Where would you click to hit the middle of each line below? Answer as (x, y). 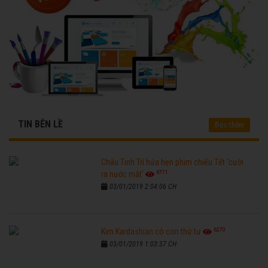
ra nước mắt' (123, 174)
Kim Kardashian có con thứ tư (151, 232)
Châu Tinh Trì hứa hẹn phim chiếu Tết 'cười (173, 162)
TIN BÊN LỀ (40, 124)
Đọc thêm (229, 125)
